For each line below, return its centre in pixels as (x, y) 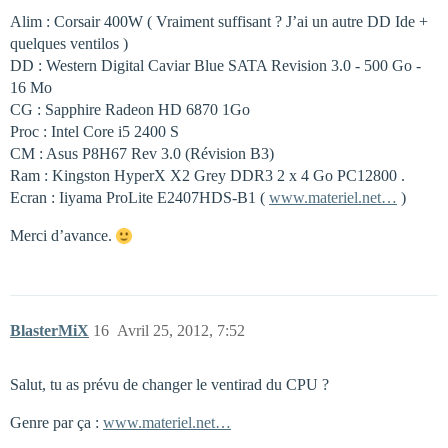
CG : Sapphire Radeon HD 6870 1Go (130, 109)
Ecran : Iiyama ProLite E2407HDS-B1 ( (139, 197)
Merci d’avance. (63, 235)
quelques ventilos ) (69, 43)
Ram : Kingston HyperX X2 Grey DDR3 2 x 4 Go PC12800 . (207, 175)
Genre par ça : (56, 422)
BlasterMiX (49, 330)
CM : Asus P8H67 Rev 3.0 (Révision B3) (142, 153)
